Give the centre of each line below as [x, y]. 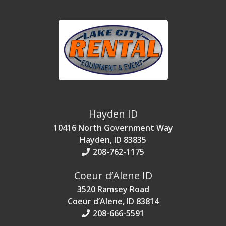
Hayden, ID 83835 [113, 140]
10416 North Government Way [113, 128]
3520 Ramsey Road [113, 189]
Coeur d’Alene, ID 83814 [113, 201]
